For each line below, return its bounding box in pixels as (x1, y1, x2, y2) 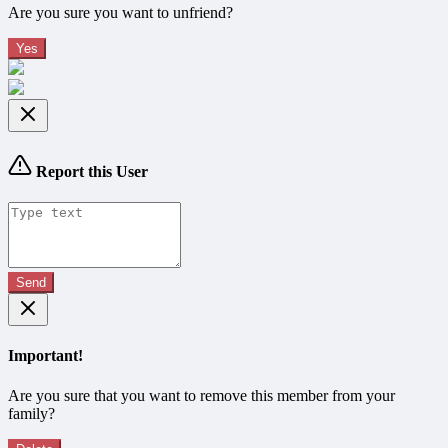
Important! (8, 347, 83, 365)
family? (8, 404, 55, 422)
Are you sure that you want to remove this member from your (8, 386, 395, 404)
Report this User (32, 162, 148, 180)
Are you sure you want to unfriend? (8, 3, 233, 21)
